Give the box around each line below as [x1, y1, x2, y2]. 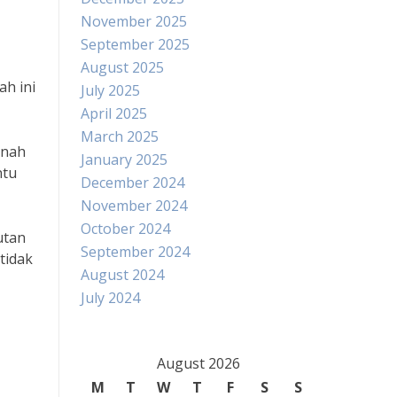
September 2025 [81, 35, 190, 54]
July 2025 [81, 81, 140, 100]
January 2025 [81, 150, 167, 169]
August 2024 [81, 265, 164, 284]
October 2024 [81, 219, 170, 238]
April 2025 [81, 104, 147, 123]
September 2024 [81, 242, 190, 261]
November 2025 [81, 12, 187, 31]
